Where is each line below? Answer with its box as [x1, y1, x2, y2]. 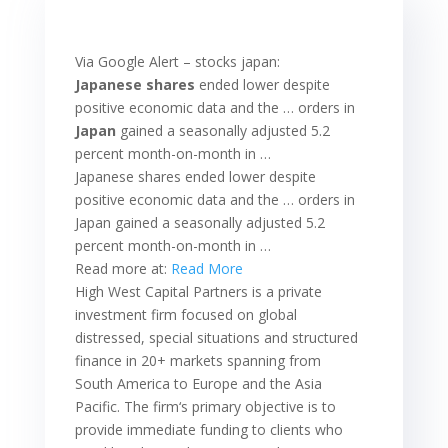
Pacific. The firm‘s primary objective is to [74, 396, 336, 416]
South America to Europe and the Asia [74, 373, 322, 393]
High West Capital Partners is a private [74, 281, 322, 301]
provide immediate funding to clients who [74, 419, 343, 439]
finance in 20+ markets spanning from [74, 350, 321, 370]
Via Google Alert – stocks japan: [74, 51, 280, 71]
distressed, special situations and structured [74, 327, 358, 347]
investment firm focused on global [74, 304, 297, 324]
